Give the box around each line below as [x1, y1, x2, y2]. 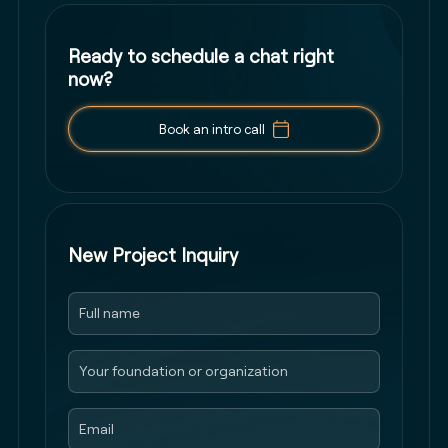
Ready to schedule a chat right [67, 44, 334, 69]
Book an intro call [158, 121, 265, 138]
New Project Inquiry [67, 243, 238, 268]
